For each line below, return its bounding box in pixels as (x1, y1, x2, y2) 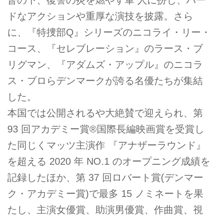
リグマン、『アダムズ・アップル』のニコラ (7, 59, 203, 70)
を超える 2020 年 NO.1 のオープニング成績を (7, 156, 210, 167)
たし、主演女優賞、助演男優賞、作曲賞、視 (7, 204, 203, 216)
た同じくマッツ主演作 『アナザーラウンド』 (7, 140, 206, 151)
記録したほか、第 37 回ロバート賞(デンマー (7, 172, 203, 183)
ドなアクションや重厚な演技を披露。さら (7, 11, 193, 22)
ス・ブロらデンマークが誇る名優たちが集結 (7, 75, 203, 87)
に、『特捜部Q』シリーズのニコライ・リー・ (7, 27, 211, 38)
